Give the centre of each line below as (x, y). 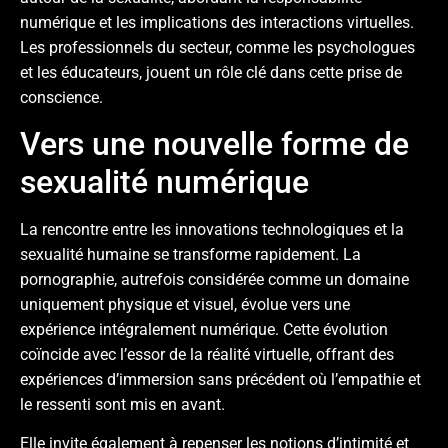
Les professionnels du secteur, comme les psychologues (217, 48)
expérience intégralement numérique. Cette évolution (204, 329)
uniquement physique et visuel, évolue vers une (185, 304)
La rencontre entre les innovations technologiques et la (212, 229)
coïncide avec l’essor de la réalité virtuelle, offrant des (207, 354)
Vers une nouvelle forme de (214, 143)
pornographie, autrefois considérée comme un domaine (214, 279)
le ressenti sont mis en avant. (122, 404)
